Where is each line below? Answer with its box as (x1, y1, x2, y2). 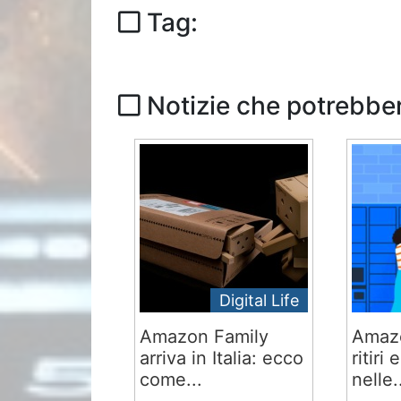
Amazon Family (140, 326, 269, 347)
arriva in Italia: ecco (140, 347, 304, 369)
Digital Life (219, 291, 300, 310)
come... (140, 369, 203, 390)
